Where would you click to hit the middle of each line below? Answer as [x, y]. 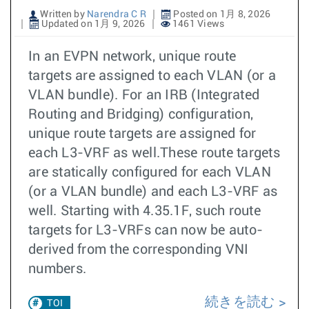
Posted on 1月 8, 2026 [221, 14]
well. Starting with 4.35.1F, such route [144, 211]
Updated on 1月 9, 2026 [92, 24]
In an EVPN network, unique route [132, 57]
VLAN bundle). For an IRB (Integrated [144, 95]
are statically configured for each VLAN [150, 172]
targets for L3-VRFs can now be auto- [146, 230]
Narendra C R [117, 14]
